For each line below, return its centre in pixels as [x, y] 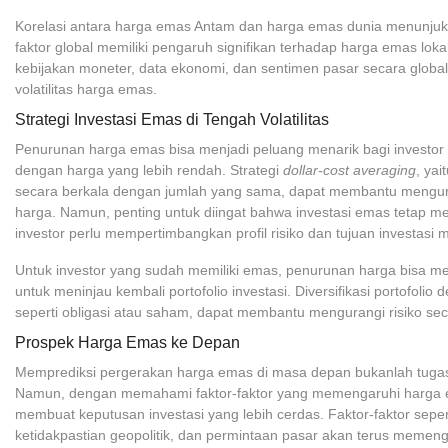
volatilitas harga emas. [86, 89]
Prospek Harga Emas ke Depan [127, 342]
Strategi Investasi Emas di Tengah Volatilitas [172, 119]
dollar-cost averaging [349, 170]
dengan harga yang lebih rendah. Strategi [149, 170]
